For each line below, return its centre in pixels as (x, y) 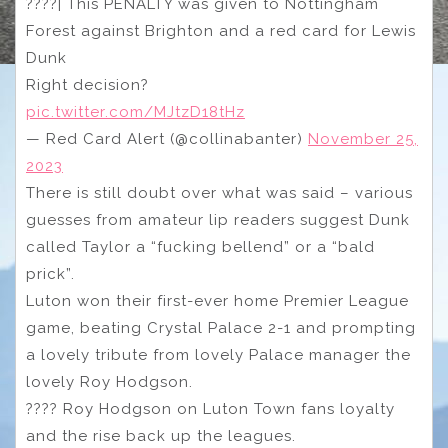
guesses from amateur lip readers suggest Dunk (218, 220)
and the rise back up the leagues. (161, 436)
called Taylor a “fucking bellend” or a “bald (200, 247)
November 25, (363, 139)
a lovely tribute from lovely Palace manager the (218, 355)
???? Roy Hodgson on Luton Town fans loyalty (210, 409)
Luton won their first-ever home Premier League (217, 301)
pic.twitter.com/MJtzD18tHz (135, 112)
